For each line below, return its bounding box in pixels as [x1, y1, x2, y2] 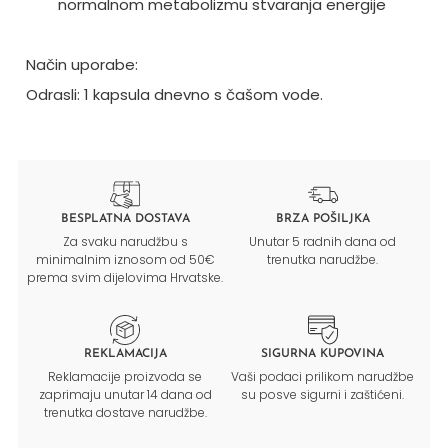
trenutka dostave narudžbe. [43, 403, 207, 421]
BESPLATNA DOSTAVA [60, 212, 190, 225]
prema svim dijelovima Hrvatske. [27, 268, 224, 286]
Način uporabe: [25, 54, 138, 76]
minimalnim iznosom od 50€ [35, 250, 215, 268]
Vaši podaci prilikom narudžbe [231, 367, 415, 385]
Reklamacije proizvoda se [48, 367, 203, 385]
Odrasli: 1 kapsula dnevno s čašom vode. [25, 84, 323, 106]
